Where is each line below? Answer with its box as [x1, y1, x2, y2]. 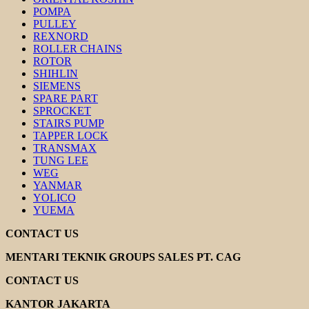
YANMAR [33, 179, 82, 191]
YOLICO [33, 191, 76, 203]
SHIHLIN [33, 67, 78, 79]
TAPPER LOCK [33, 129, 108, 141]
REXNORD [33, 30, 88, 42]
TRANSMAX [33, 141, 97, 154]
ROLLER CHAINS [33, 42, 122, 54]
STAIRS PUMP [33, 117, 104, 129]
